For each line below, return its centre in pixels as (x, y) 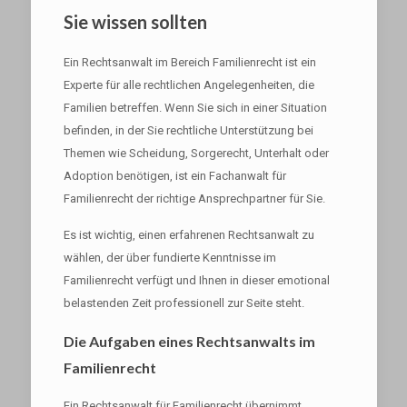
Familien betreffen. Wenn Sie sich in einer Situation (195, 108)
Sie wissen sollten (135, 22)
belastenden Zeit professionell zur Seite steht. (184, 303)
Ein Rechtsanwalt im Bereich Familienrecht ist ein (189, 62)
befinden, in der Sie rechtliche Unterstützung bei (188, 130)
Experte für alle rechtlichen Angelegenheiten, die (189, 85)
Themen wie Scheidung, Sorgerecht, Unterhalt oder (196, 153)
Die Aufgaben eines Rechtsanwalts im (189, 341)
